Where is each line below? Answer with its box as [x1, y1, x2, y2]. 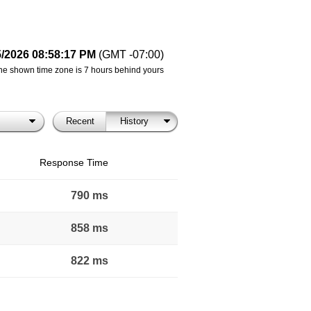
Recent [66, 116, 94, 126]
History [119, 116, 149, 126]
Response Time [40, 157, 108, 168]
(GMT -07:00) [99, 49, 164, 60]
